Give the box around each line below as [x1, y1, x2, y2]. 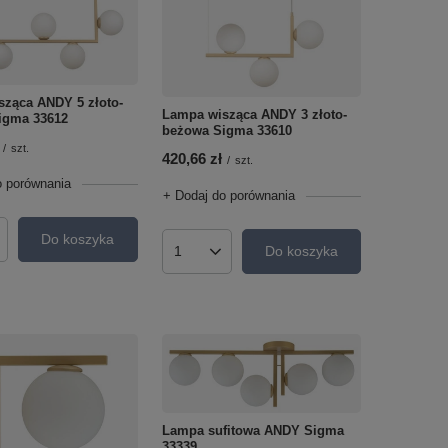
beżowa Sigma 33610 [161, 122, 292, 138]
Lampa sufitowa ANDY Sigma [161, 423, 344, 439]
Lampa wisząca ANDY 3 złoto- [161, 106, 347, 122]
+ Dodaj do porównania [162, 187, 295, 203]
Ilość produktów [175, 250, 275, 267]
